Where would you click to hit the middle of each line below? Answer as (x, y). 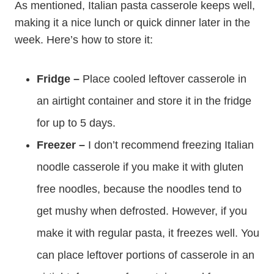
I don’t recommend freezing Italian (169, 145)
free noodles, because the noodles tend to (139, 189)
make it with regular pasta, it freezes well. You (148, 233)
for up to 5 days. (76, 123)
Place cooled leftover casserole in (165, 79)
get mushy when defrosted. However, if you (142, 211)
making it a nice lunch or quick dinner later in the (132, 23)
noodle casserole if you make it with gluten (140, 167)
